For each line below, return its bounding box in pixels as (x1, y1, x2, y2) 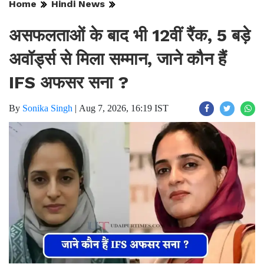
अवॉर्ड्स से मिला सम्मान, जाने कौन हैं (9, 48, 226, 69)
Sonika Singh (22, 103, 72, 113)
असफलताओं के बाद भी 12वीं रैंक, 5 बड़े (9, 25, 250, 45)
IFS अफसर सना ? (9, 72, 128, 93)
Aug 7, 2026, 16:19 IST (79, 103, 169, 113)
